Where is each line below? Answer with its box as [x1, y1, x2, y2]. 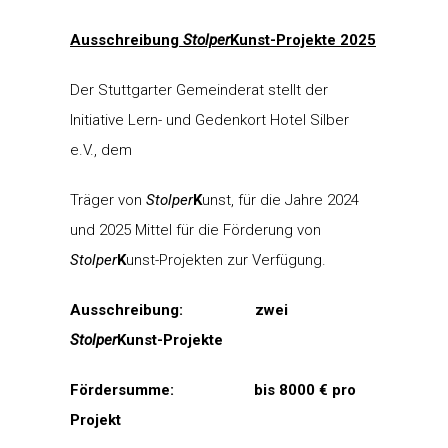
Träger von [70, 190, 146, 209]
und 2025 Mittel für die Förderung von [70, 220, 321, 239]
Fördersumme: [70, 380, 254, 399]
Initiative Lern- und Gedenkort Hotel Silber [70, 110, 349, 129]
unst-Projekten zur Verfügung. [126, 250, 326, 269]
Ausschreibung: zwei [70, 300, 288, 319]
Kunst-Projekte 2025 [230, 30, 376, 49]
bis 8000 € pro [254, 380, 356, 399]
